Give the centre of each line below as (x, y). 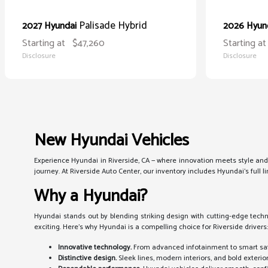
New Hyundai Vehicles (112, 141)
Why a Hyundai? (91, 196)
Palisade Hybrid (113, 26)
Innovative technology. (95, 247)
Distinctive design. (88, 258)
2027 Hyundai (51, 26)
